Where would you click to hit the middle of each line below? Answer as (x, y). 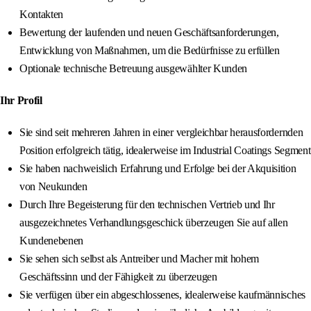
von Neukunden (53, 187)
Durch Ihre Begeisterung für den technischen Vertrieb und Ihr (147, 205)
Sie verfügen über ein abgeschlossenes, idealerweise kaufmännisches (162, 295)
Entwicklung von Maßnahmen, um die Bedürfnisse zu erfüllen (150, 51)
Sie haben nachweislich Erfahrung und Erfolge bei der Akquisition (158, 169)
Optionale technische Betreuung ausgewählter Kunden (133, 69)
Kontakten (42, 15)
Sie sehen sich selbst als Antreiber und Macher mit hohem (140, 259)
